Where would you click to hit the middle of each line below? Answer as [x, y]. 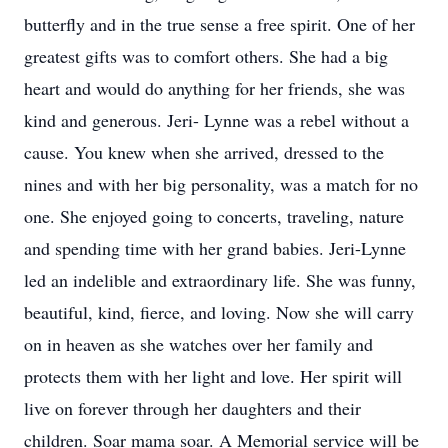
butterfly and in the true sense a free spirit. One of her [219, 24]
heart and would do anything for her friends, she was [214, 88]
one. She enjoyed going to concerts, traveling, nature [214, 216]
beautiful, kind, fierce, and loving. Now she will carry [219, 312]
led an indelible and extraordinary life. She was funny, [220, 280]
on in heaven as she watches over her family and [198, 344]
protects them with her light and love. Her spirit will [213, 376]
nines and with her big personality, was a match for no [221, 184]
